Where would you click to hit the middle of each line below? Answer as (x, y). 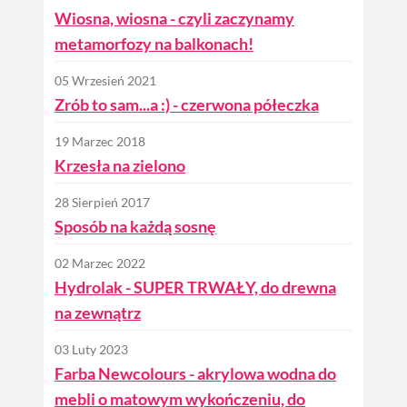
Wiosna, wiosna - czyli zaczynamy (174, 18)
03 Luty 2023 (91, 349)
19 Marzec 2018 (100, 141)
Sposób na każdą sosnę (135, 226)
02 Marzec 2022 (100, 263)
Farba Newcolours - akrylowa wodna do (195, 373)
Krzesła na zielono (120, 165)
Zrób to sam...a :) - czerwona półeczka (187, 104)
